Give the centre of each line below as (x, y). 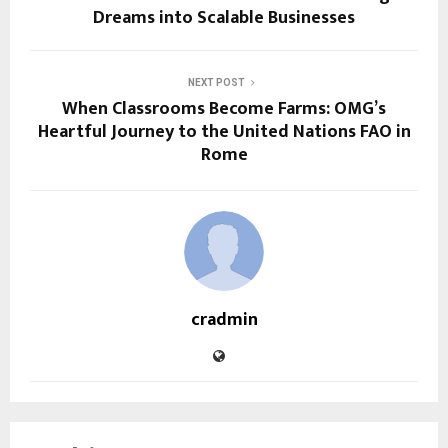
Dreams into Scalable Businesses (224, 17)
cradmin (224, 319)
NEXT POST (216, 82)
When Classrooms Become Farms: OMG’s (224, 108)
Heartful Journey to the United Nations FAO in (224, 131)
